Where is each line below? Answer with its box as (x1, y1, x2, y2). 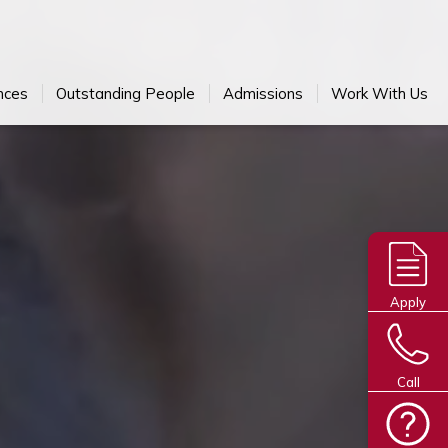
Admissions (223, 84, 303, 103)
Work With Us (331, 84, 428, 103)
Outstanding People (56, 84, 195, 103)
